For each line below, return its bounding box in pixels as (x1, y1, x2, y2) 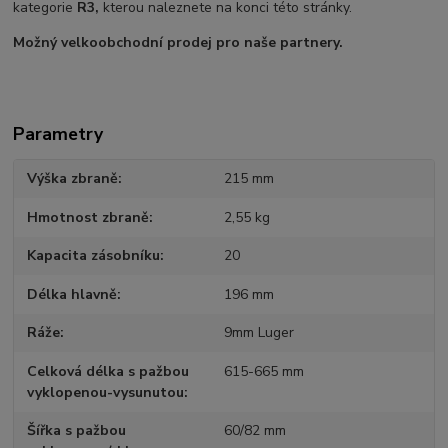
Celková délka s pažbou (27, 361, 190, 381)
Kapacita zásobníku (27, 246, 161, 266)
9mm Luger (223, 323, 294, 343)
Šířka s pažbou (27, 421, 127, 441)
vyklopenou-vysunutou (27, 382, 185, 402)
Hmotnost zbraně (27, 207, 150, 227)
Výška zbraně (27, 169, 119, 189)
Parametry (13, 121, 104, 146)
